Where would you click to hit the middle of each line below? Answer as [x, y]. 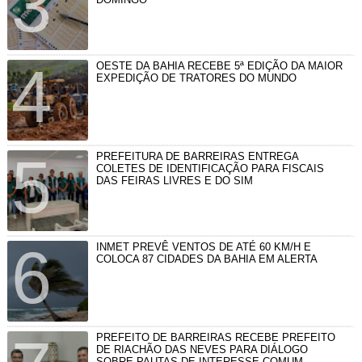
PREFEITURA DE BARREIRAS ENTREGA [197, 156]
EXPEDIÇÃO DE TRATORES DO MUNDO [196, 78]
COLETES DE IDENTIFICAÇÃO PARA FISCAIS [210, 168]
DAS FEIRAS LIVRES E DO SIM [174, 180]
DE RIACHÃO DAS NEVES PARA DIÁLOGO [202, 349]
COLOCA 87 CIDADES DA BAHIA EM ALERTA [206, 259]
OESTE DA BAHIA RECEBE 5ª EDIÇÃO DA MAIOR [219, 65]
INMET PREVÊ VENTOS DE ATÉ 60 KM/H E [203, 246]
